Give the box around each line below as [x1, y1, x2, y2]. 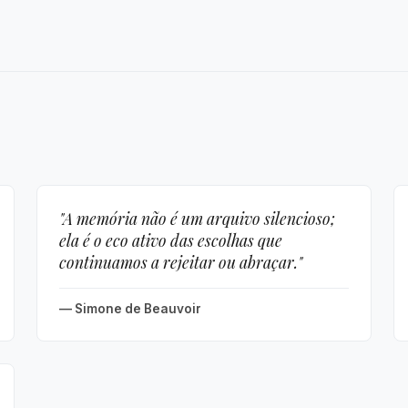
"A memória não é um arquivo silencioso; [59, 208, 335, 229]
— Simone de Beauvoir [59, 301, 201, 316]
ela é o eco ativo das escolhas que [59, 229, 282, 250]
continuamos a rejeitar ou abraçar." [59, 251, 302, 272]
